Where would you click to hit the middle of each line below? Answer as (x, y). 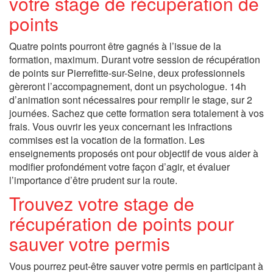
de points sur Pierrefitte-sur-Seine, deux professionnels (127, 73)
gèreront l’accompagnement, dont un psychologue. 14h (128, 86)
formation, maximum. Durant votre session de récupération (135, 59)
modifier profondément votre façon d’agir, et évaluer (119, 167)
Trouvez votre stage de (102, 203)
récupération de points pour (122, 223)
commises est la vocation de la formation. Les (107, 140)
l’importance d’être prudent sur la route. (93, 180)
